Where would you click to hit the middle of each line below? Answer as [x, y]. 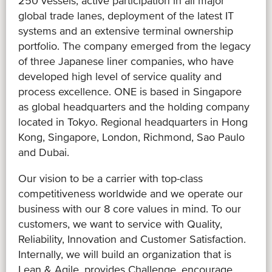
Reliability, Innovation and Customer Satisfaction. [132, 239]
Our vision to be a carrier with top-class [110, 178]
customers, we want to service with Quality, [120, 223]
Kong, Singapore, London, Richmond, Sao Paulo [131, 137]
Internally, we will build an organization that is [125, 254]
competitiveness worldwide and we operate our [131, 193]
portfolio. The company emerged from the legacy [134, 46]
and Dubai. [44, 152]
